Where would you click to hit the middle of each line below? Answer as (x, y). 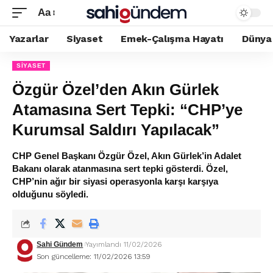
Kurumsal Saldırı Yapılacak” (116, 130)
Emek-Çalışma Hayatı (172, 39)
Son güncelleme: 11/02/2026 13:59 (94, 257)
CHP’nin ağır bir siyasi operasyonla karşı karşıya (115, 181)
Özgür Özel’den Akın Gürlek (115, 90)
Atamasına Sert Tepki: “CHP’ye (127, 110)
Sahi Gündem (60, 244)
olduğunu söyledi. (50, 194)
